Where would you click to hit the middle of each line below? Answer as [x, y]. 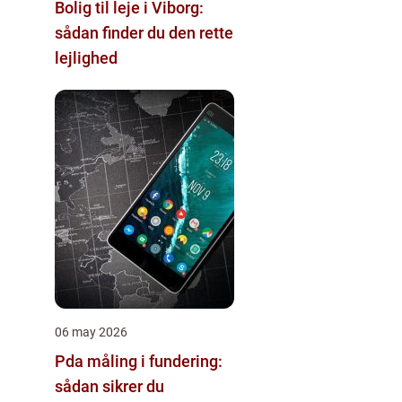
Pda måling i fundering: [139, 361]
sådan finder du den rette [144, 33]
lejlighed [86, 58]
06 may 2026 [91, 332]
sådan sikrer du [109, 386]
